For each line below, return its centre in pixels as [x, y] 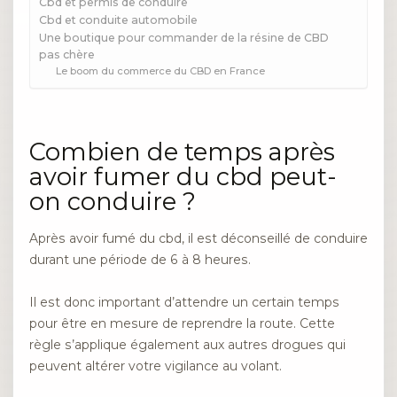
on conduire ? [113, 201]
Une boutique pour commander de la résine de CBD [184, 38]
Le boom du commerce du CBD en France [161, 71]
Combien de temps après [182, 152]
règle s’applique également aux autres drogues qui [187, 345]
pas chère [67, 55]
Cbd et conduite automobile [118, 20]
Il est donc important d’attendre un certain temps [184, 303]
